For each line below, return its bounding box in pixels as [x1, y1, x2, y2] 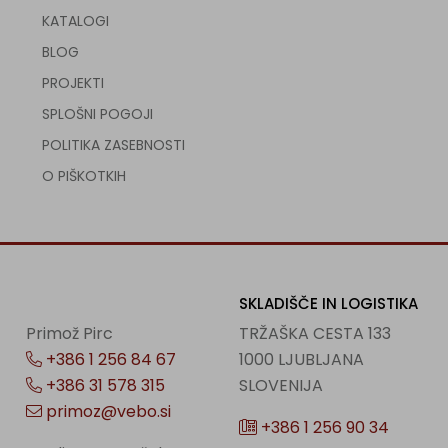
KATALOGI [42, 11, 110, 31]
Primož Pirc [26, 322, 114, 345]
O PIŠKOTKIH [42, 166, 127, 186]
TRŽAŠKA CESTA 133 [238, 322, 391, 345]
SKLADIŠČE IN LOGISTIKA [238, 293, 418, 314]
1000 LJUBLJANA [238, 348, 364, 371]
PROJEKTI [42, 73, 105, 93]
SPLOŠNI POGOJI [42, 104, 154, 124]
